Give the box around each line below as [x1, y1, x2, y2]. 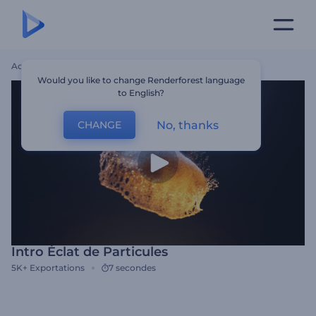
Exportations [30, 262, 85, 273]
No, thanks [157, 118, 219, 132]
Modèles [47, 61, 83, 71]
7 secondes [109, 262, 156, 273]
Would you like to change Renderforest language [37, 75, 245, 85]
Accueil [11, 61, 42, 71]
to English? [118, 87, 165, 98]
